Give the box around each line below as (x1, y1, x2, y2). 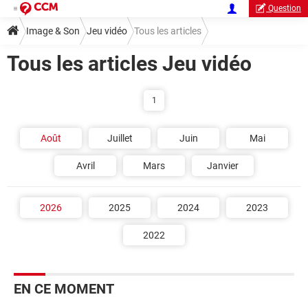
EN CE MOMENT (14, 280, 114, 297)
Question (268, 3, 301, 13)
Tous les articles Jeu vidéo (7, 52, 252, 76)
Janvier (207, 160, 239, 171)
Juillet (107, 133, 133, 144)
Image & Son (26, 25, 80, 36)
